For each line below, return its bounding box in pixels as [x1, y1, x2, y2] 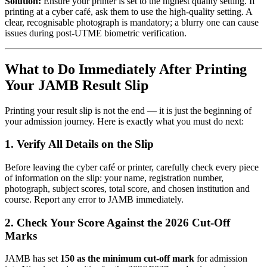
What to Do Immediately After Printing [5, 61, 247, 77]
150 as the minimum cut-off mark [60, 253, 194, 264]
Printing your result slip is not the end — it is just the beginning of [5, 105, 252, 116]
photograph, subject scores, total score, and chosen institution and [5, 183, 250, 194]
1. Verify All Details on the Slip [5, 138, 154, 151]
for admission [194, 253, 247, 264]
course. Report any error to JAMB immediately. [5, 194, 184, 204]
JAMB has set [5, 253, 60, 264]
